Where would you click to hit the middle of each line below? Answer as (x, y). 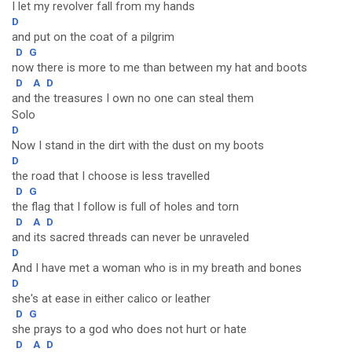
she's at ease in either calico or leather (111, 299)
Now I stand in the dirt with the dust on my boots (138, 145)
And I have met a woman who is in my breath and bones (157, 268)
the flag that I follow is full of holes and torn (125, 207)
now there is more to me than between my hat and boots (159, 68)
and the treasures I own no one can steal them (133, 98)
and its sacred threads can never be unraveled (130, 237)
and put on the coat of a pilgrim (93, 37)
